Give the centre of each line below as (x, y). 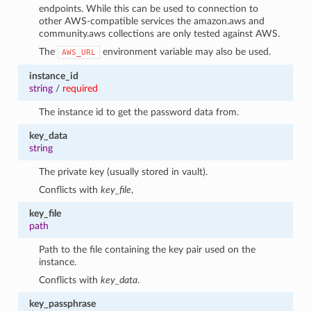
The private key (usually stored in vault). (124, 171)
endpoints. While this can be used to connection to (149, 8)
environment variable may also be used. (186, 51)
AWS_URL (79, 52)
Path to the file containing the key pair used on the (148, 249)
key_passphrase (62, 303)
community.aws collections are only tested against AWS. (160, 33)
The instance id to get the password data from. (139, 112)
